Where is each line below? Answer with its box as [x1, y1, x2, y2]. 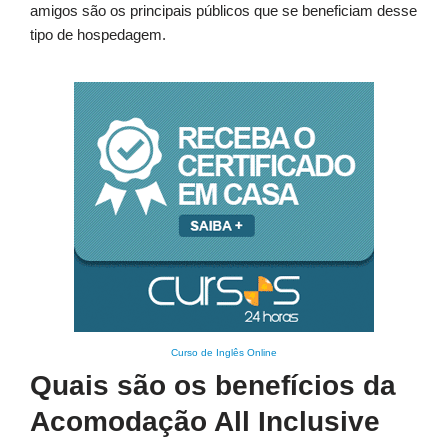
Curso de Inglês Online [171, 347, 277, 359]
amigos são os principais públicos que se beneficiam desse [30, 2, 417, 20]
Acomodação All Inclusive [30, 406, 380, 438]
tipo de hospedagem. [30, 26, 166, 44]
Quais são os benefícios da [30, 370, 396, 402]
